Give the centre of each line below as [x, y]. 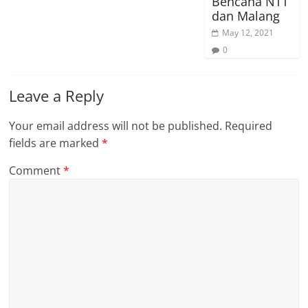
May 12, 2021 [247, 32]
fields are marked [56, 143]
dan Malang [245, 15]
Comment [36, 170]
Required [249, 125]
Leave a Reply [57, 95]
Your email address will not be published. [116, 125]
